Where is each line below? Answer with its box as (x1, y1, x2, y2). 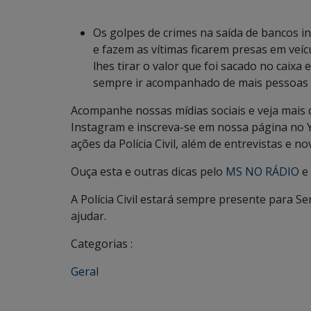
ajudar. (71, 208, 106, 224)
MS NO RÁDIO (226, 164, 299, 179)
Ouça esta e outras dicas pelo (71, 164, 226, 179)
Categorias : (71, 236, 133, 251)
